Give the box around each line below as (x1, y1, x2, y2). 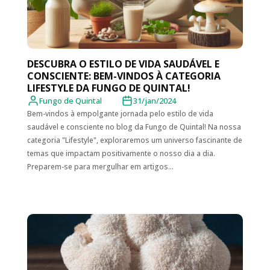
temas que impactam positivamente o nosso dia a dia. (27, 148, 215, 159)
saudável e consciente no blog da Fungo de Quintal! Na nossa (27, 122, 241, 133)
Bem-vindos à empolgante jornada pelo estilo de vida (27, 108, 213, 119)
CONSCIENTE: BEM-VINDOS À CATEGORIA (27, 69, 221, 83)
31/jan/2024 (133, 95, 176, 107)
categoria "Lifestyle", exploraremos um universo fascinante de (27, 135, 242, 146)
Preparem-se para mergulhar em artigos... (27, 162, 174, 172)
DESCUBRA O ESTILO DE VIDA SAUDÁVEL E (27, 57, 219, 71)
